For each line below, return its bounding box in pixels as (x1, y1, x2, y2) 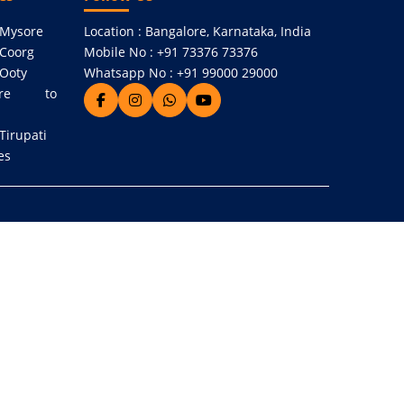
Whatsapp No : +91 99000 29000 (84, 64, 279, 81)
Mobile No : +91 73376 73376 (84, 43, 259, 60)
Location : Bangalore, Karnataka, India (84, 23, 312, 40)
